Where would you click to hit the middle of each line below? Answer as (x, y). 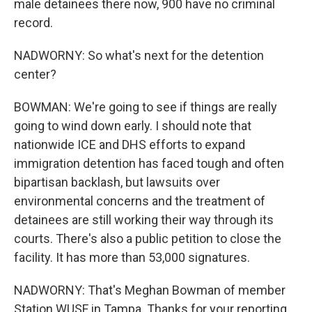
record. (33, 23)
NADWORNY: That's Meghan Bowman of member (150, 290)
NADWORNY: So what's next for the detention (139, 55)
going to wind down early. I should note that (133, 126)
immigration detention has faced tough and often (149, 163)
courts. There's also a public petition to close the (148, 239)
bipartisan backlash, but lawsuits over (117, 182)
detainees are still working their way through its (144, 220)
